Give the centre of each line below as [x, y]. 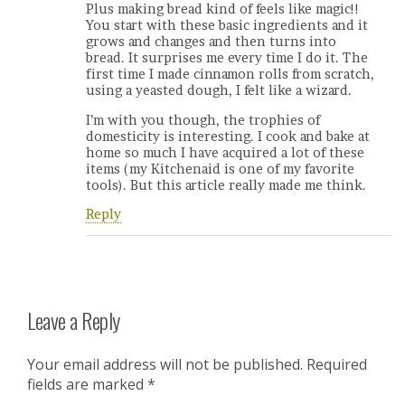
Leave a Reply [74, 320]
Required [337, 365]
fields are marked [87, 385]
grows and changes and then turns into [211, 42]
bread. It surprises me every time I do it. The [227, 58]
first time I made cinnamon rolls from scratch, [230, 75]
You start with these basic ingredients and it [227, 26]
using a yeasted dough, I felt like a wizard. [219, 91]
